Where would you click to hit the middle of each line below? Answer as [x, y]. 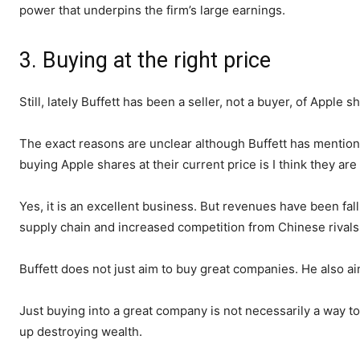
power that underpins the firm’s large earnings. [152, 10]
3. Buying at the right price [145, 61]
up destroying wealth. [81, 332]
